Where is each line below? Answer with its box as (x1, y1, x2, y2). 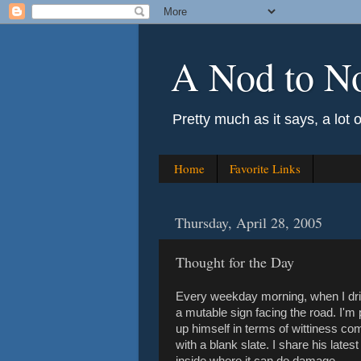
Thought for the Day (176, 252, 294, 272)
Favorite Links (229, 160, 301, 177)
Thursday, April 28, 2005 (175, 213, 322, 233)
